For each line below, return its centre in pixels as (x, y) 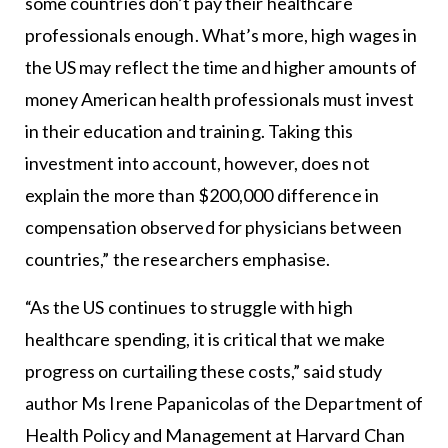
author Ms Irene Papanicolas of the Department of (224, 402)
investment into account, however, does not (197, 162)
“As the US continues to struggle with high (188, 306)
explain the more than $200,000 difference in (201, 194)
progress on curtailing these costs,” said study (203, 370)
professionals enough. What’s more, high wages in (221, 34)
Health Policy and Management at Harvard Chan (214, 434)
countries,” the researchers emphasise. (177, 258)
